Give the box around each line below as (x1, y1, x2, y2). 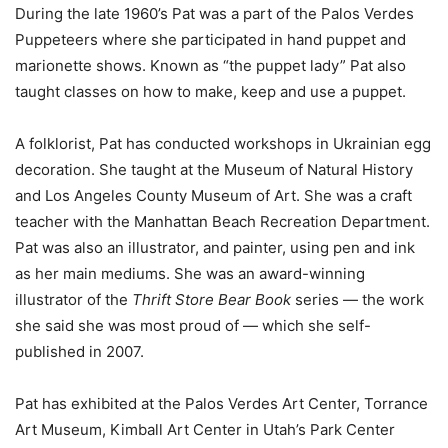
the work (358, 290, 424, 310)
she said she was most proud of (15, 316, 243, 336)
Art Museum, (15, 420, 110, 440)
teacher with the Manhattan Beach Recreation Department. (15, 212, 430, 232)
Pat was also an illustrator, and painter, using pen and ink (15, 238, 415, 258)
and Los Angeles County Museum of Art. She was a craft (15, 186, 412, 206)
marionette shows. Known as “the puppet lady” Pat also (15, 56, 406, 76)
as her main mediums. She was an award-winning (15, 264, 365, 284)
